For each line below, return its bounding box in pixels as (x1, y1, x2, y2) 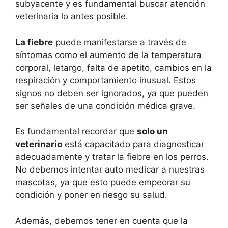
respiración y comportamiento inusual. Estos (15, 75, 196, 85)
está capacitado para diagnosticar (62, 139, 204, 150)
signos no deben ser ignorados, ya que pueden (15, 88, 208, 98)
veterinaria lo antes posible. (15, 11, 128, 22)
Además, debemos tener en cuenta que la (15, 215, 188, 226)
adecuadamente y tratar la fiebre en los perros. (15, 152, 209, 162)
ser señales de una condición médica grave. (15, 100, 195, 111)
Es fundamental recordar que (15, 126, 137, 137)
